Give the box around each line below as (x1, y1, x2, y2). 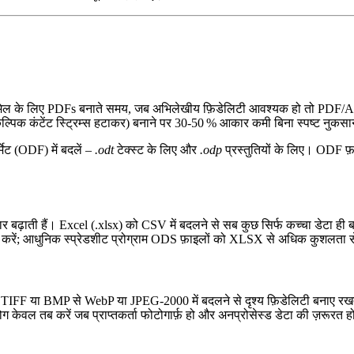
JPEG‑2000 (130, 293, 189, 307)
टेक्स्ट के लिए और (114, 142, 200, 156)
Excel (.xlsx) (59, 218, 122, 232)
